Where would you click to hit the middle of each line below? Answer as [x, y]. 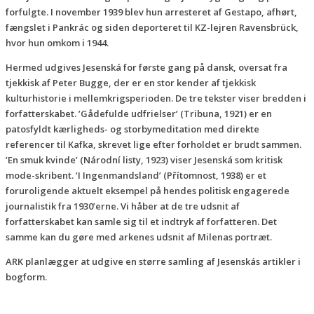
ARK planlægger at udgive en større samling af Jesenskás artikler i [153, 261]
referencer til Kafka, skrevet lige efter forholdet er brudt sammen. [153, 144]
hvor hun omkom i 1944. [57, 42]
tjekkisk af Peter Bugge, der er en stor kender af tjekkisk [131, 82]
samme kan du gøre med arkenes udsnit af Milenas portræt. [139, 237]
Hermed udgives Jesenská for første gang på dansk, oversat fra [146, 67]
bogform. [26, 277]
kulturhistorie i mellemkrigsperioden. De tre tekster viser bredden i [156, 98]
